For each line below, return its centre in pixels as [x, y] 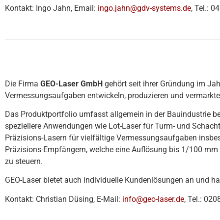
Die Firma [23, 83]
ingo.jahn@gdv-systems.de [144, 8]
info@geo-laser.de [153, 199]
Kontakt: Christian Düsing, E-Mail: [64, 199]
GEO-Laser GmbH [71, 83]
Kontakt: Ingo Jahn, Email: [51, 8]
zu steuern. [24, 161]
